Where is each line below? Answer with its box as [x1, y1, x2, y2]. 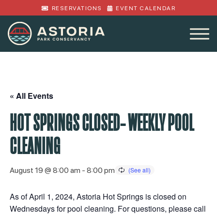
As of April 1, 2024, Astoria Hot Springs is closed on [10, 191, 186, 202]
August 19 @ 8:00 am [10, 165, 80, 175]
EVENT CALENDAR [116, 4, 175, 12]
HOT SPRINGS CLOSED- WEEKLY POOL [10, 111, 194, 134]
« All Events [10, 90, 53, 101]
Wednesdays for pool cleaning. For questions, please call [10, 203, 206, 214]
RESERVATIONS [51, 4, 102, 12]
